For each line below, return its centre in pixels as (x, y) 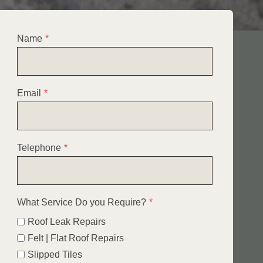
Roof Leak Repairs (66, 221)
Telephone (39, 147)
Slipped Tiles (55, 254)
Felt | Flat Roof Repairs (75, 238)
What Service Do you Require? (81, 202)
